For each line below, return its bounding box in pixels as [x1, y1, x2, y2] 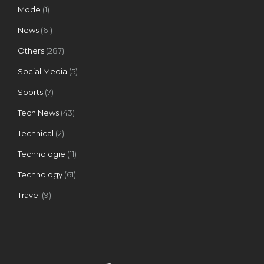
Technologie [18, 148, 65, 159]
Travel [18, 190, 40, 200]
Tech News [18, 107, 59, 117]
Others [18, 45, 44, 55]
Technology [18, 169, 62, 179]
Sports [18, 87, 43, 97]
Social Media [18, 66, 67, 76]
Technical [18, 128, 54, 138]
